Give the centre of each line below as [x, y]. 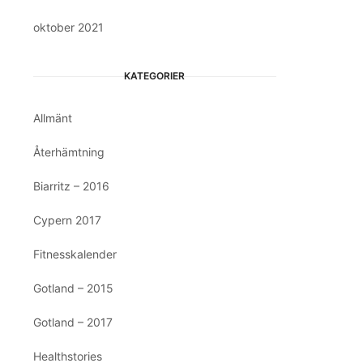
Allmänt [53, 118]
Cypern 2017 [67, 220]
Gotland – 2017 [73, 322]
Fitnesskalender [75, 254]
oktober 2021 [68, 27]
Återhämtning [69, 152]
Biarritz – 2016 [71, 186]
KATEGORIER [155, 76]
